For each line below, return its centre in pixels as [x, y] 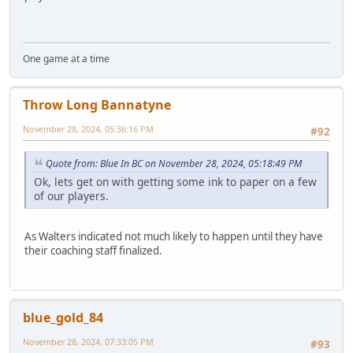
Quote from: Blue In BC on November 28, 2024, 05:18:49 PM [174, 164]
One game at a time [66, 58]
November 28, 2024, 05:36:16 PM [88, 128]
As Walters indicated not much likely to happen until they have [174, 236]
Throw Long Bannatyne [97, 104]
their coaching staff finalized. [93, 250]
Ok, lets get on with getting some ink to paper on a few [175, 181]
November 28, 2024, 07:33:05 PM [88, 342]
